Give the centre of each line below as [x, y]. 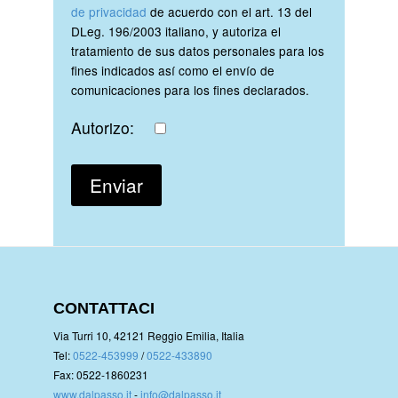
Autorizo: [105, 127]
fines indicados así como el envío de [173, 70]
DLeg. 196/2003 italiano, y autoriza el [176, 31]
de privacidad [111, 11]
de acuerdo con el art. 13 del [231, 11]
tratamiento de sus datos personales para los [198, 50]
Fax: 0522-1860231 [101, 374]
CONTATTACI [104, 308]
